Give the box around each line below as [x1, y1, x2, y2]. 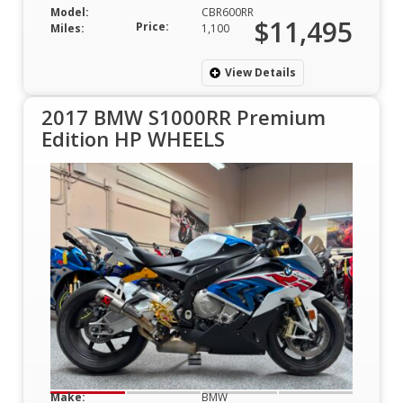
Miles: [50, 20, 85, 36]
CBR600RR [201, 4, 254, 20]
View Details [225, 64, 296, 80]
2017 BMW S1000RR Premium [41, 103, 326, 130]
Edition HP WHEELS [41, 124, 225, 152]
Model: [50, 4, 89, 20]
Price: [135, 18, 169, 34]
